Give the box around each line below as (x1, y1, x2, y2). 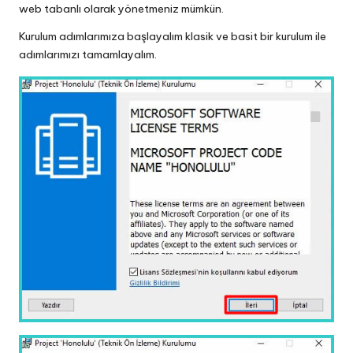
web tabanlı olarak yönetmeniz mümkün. (19, 2, 224, 17)
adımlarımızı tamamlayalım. (19, 47, 157, 62)
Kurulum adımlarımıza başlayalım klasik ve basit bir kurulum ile (19, 29, 326, 44)
